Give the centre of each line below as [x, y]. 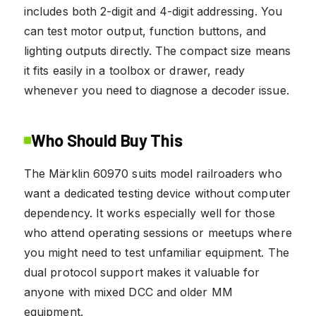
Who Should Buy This [107, 140]
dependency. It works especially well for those [150, 213]
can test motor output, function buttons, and [145, 31]
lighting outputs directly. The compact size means [157, 50]
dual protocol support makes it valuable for [142, 272]
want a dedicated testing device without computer [157, 193]
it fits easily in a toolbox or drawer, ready [135, 70]
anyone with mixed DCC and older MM [128, 292]
